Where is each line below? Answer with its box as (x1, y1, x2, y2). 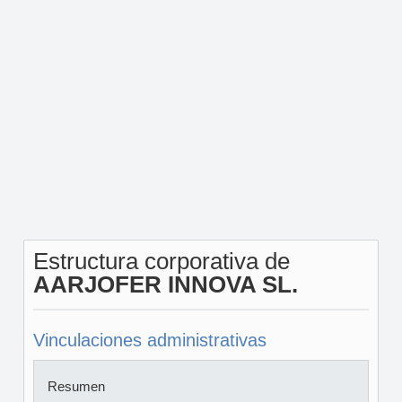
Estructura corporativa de (32, 248, 290, 275)
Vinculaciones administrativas (32, 330, 267, 350)
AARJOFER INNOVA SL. (32, 271, 298, 298)
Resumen (47, 379, 105, 394)
